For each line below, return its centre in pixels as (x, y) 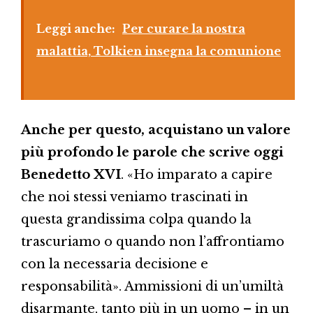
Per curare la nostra (184, 28)
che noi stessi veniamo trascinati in (134, 197)
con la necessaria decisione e (115, 264)
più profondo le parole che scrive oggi (152, 152)
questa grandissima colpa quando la (136, 219)
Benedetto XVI (71, 174)
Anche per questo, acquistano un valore (156, 130)
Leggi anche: (76, 28)
